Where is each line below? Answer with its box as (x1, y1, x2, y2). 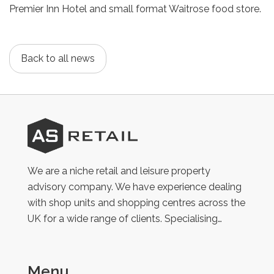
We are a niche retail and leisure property (28, 165, 210, 177)
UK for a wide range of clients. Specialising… (28, 213, 222, 225)
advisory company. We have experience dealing (28, 181, 242, 193)
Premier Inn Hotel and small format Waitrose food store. (9, 2, 261, 15)
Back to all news (21, 52, 95, 64)
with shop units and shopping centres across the (28, 197, 245, 209)
